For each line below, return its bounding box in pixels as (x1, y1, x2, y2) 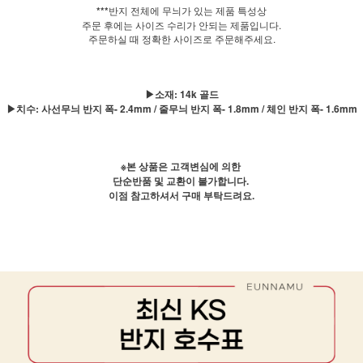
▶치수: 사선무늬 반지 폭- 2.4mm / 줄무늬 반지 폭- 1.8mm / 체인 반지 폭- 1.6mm (6, 101, 357, 117)
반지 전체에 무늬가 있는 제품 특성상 (109, 3, 267, 18)
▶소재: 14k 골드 (144, 87, 219, 102)
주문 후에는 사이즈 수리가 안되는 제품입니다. (82, 18, 281, 32)
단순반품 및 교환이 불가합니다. (112, 173, 251, 189)
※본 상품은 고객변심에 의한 (120, 159, 243, 174)
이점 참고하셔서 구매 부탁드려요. (109, 188, 254, 203)
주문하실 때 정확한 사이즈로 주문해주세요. (88, 32, 275, 46)
